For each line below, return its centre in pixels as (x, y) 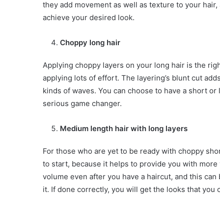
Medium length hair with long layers (124, 129)
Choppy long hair (90, 43)
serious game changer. (82, 104)
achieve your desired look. (89, 18)
